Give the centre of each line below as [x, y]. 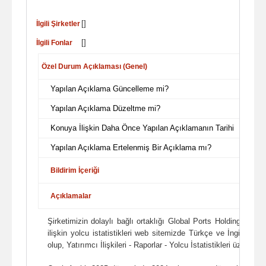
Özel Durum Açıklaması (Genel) [94, 66]
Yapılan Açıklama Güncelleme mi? [110, 88]
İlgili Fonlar [54, 42]
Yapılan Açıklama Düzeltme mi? [105, 108]
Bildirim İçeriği [75, 170]
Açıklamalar [71, 196]
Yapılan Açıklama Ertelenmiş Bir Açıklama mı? [131, 147]
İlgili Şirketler [58, 23]
